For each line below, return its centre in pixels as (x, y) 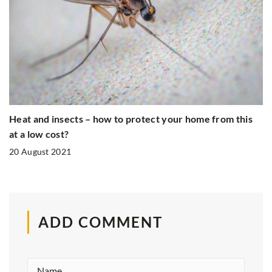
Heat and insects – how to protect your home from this (131, 118)
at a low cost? (39, 134)
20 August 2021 (40, 151)
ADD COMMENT (100, 222)
